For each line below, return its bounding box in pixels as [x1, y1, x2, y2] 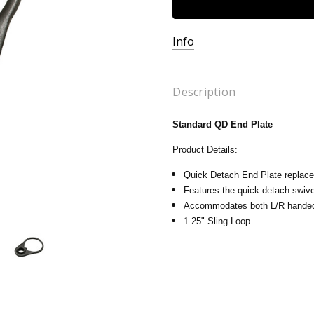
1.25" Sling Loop [184, 215, 251, 226]
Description [172, 84, 236, 100]
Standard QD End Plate [172, 118, 273, 130]
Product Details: [172, 144, 238, 155]
